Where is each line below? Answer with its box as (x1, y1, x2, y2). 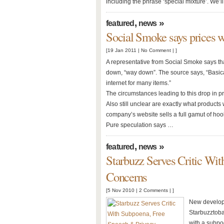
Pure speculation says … (106, 121, 173, 128)
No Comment (141, 47, 171, 53)
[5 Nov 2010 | (106, 187, 139, 193)
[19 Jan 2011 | (106, 47, 141, 53)
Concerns (106, 168, 147, 185)
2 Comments (139, 187, 168, 193)
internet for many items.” (106, 79, 171, 86)
